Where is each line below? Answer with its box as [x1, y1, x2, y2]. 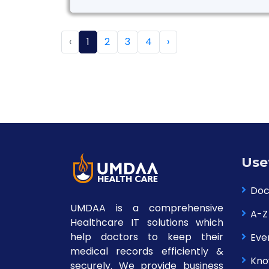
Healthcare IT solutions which [70, 216, 223, 229]
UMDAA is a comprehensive [70, 201, 223, 215]
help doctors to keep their [70, 230, 223, 244]
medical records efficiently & [70, 244, 223, 258]
